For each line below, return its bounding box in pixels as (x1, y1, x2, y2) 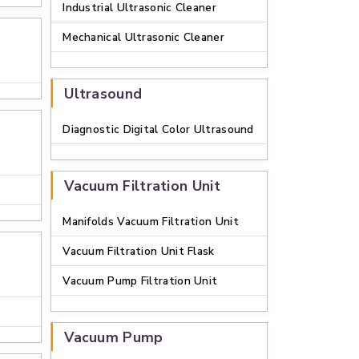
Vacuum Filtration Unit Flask (63, 244, 215, 259)
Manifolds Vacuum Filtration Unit (63, 214, 239, 229)
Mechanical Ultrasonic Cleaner (63, 30, 224, 45)
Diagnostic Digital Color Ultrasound (63, 122, 254, 137)
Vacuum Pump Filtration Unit (63, 273, 218, 288)
